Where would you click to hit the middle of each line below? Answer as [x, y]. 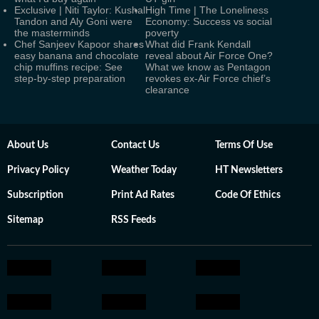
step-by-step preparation [70, 79]
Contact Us [135, 146]
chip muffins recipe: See [68, 67]
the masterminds [52, 33]
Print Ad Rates [143, 195]
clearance [167, 90]
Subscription [35, 195]
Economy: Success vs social [209, 22]
